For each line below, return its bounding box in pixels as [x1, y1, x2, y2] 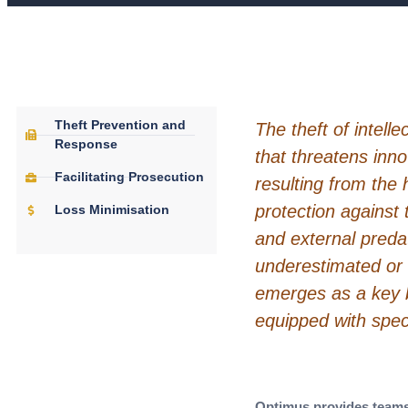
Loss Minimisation [55, 202, 169, 218]
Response [55, 137, 117, 152]
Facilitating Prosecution [55, 169, 204, 185]
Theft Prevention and [55, 117, 186, 133]
